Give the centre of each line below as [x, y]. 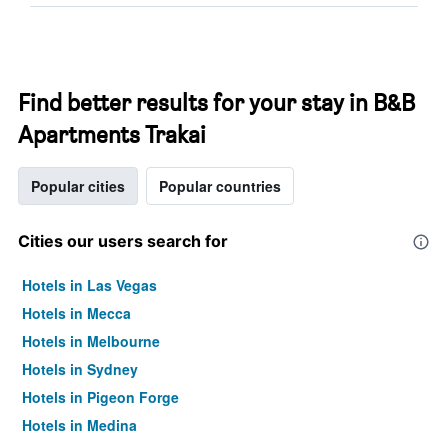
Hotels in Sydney [80, 369]
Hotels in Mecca [76, 313]
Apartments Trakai [112, 134]
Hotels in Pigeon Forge [100, 397]
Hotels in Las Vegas [89, 285]
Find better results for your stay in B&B [216, 102]
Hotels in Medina [79, 425]
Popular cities [78, 186]
